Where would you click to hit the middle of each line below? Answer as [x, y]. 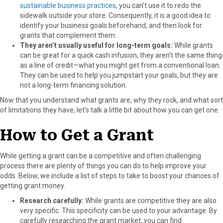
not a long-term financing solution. [73, 85]
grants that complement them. [68, 35]
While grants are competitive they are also [151, 200]
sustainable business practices [68, 5]
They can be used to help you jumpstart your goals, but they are [119, 75]
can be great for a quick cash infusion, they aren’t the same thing [121, 55]
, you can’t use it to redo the [159, 5]
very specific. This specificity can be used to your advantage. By [118, 210]
